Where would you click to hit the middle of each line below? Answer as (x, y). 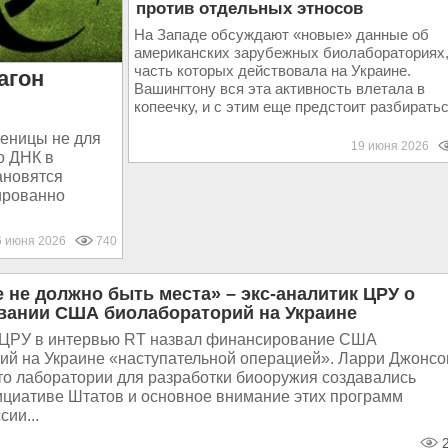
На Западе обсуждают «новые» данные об (281, 34)
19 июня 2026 (394, 146)
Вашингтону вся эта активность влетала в (279, 88)
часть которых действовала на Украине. (272, 70)
